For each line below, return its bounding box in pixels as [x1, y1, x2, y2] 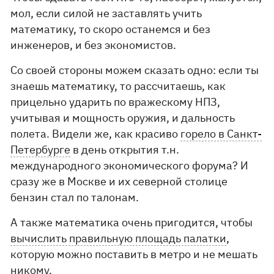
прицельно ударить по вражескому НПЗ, [10, 95, 221, 109]
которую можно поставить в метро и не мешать [10, 247, 258, 261]
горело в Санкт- [180, 127, 262, 141]
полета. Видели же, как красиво [10, 127, 181, 141]
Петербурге [10, 143, 71, 157]
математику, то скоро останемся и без [10, 22, 211, 36]
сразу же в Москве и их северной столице [10, 174, 228, 188]
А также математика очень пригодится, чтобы [10, 215, 253, 229]
